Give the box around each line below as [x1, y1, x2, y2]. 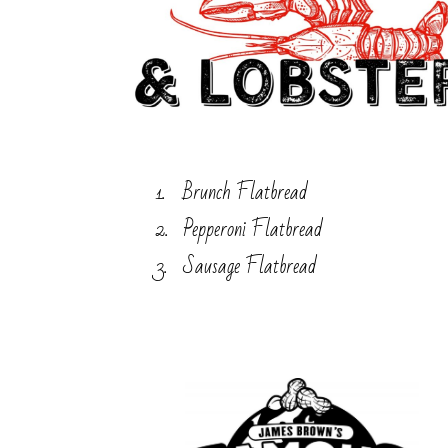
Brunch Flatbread [183, 174, 307, 212]
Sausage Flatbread [183, 248, 316, 286]
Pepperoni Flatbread [183, 211, 322, 249]
